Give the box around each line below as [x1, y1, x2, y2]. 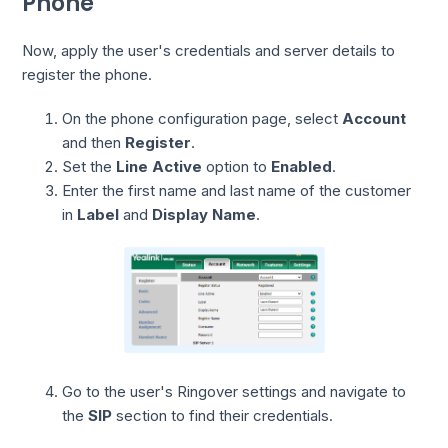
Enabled [271, 157, 333, 177]
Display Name [152, 205, 257, 225]
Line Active [116, 157, 203, 177]
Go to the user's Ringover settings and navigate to [62, 382, 407, 402]
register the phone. [22, 65, 153, 85]
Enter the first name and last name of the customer [62, 181, 412, 201]
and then [62, 133, 126, 153]
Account [342, 109, 407, 129]
